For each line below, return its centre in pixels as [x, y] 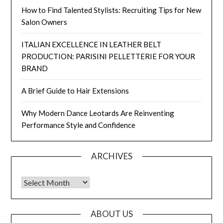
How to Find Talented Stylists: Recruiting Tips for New [111, 10]
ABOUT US [111, 214]
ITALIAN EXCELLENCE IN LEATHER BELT [92, 44]
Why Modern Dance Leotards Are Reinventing [98, 113]
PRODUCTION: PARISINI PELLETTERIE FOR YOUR [109, 56]
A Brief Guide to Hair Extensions [75, 90]
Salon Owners [45, 22]
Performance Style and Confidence [79, 125]
